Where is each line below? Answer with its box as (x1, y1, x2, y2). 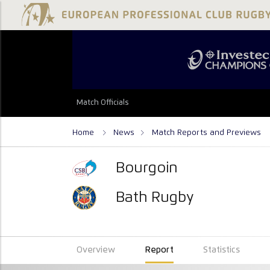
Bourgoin (116, 160, 178, 175)
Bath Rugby (116, 190, 195, 205)
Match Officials (77, 99, 130, 107)
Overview (77, 246, 116, 255)
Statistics (203, 246, 240, 255)
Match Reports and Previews (152, 128, 261, 137)
